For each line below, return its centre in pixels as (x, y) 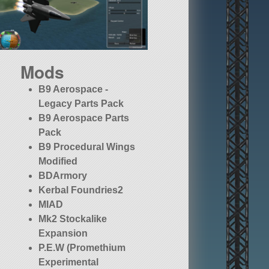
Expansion (63, 234)
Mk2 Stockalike (73, 219)
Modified (58, 162)
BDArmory (63, 176)
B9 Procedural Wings (87, 147)
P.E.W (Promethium (82, 248)
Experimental (69, 262)
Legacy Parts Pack (81, 104)
